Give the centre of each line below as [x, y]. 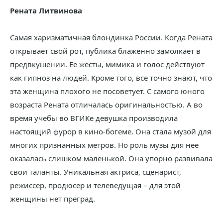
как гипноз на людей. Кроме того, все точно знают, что [111, 78]
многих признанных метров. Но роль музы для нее [104, 145]
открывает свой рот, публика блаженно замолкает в [105, 51]
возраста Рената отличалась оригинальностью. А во [106, 105]
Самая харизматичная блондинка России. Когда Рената [111, 37]
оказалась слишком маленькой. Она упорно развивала [111, 158]
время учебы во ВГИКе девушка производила [94, 118]
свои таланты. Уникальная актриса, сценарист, [96, 172]
